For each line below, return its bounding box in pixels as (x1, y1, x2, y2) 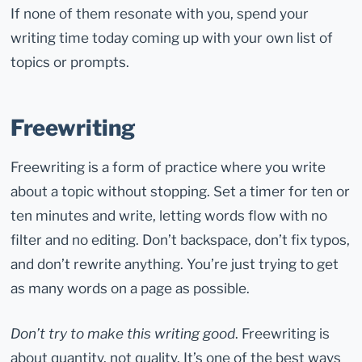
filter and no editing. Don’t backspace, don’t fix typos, (11, 231, 351, 249)
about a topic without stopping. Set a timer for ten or (11, 183, 351, 200)
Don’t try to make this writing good (11, 325, 236, 343)
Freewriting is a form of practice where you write (11, 158, 326, 176)
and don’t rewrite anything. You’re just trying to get (11, 255, 339, 273)
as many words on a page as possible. (11, 280, 250, 297)
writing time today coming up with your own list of (11, 28, 334, 46)
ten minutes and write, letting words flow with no (11, 207, 328, 225)
